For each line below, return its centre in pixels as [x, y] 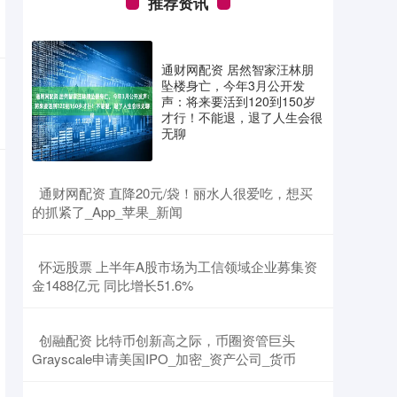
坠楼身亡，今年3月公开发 [233, 85]
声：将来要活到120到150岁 [238, 101]
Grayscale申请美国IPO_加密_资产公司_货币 [164, 358]
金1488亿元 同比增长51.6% [113, 285]
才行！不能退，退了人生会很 [242, 117]
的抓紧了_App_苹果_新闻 [107, 211]
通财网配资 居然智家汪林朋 [237, 69]
